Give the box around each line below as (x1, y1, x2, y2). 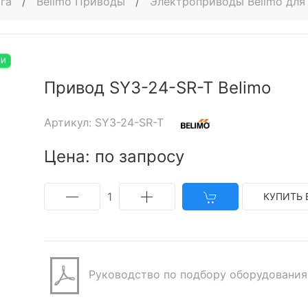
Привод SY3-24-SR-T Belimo (44, 78, 271, 98)
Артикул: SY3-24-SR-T (44, 115, 167, 129)
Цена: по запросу (44, 146, 184, 166)
